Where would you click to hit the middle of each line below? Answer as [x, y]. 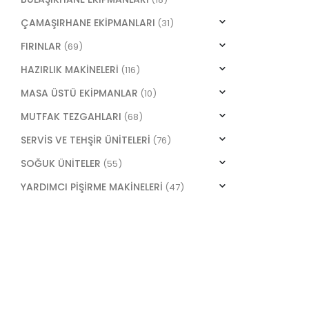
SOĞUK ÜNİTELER [61, 164]
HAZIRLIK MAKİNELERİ [70, 70]
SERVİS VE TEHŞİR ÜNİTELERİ [86, 140]
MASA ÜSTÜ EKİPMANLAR [79, 93]
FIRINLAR [41, 47]
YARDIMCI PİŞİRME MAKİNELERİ [92, 187]
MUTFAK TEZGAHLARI [71, 117]
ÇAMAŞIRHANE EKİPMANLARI [88, 23]
